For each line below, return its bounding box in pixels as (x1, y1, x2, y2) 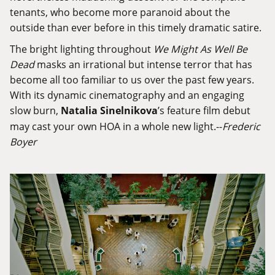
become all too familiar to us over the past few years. (10, 73, 254, 87)
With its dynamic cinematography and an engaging (10, 88, 244, 102)
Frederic (222, 120, 260, 133)
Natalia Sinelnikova (61, 104, 158, 118)
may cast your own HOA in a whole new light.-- (10, 120, 222, 133)
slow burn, (10, 104, 61, 117)
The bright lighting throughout (10, 42, 153, 56)
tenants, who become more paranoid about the (10, 6, 230, 19)
